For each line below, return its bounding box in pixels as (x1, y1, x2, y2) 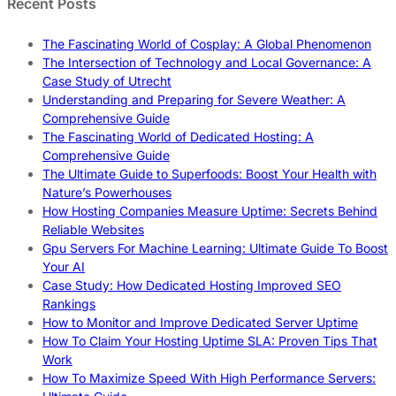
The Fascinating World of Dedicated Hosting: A (42, 129, 314, 145)
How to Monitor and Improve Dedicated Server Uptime (42, 315, 358, 331)
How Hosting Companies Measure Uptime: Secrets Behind (42, 203, 377, 219)
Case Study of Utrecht (42, 73, 171, 89)
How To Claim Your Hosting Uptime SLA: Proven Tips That (42, 333, 377, 349)
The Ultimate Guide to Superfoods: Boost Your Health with (42, 166, 377, 182)
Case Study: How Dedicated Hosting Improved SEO (42, 278, 341, 293)
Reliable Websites (42, 222, 144, 238)
